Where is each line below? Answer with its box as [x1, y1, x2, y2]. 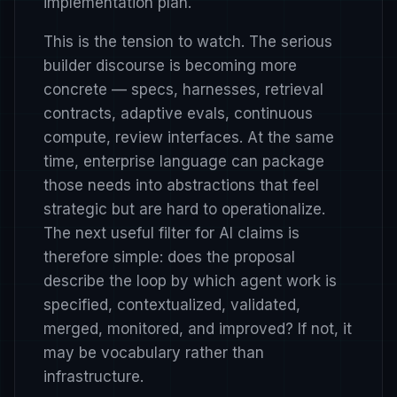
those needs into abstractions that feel [43, 175, 319, 194]
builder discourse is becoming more [43, 56, 297, 74]
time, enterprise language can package [43, 152, 324, 170]
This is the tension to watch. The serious [43, 32, 332, 51]
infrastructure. [43, 367, 144, 385]
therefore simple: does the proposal [43, 247, 295, 266]
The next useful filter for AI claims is [43, 223, 300, 242]
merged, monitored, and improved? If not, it [43, 319, 352, 338]
